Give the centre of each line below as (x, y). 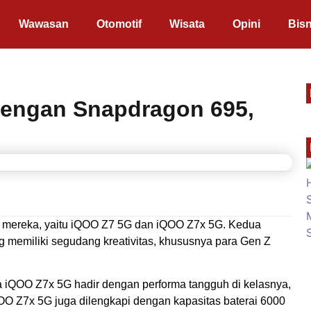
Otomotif (119, 24)
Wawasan (43, 24)
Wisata (187, 24)
